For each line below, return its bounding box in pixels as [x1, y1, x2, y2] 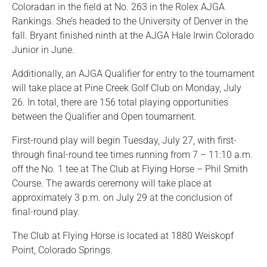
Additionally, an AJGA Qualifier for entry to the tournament [12, 68, 254, 80]
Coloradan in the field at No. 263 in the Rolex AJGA [12, 1, 225, 13]
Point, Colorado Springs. [12, 244, 113, 256]
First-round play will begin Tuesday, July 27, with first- [12, 135, 237, 147]
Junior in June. [12, 44, 74, 56]
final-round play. [12, 206, 80, 218]
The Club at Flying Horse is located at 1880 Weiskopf [12, 230, 234, 242]
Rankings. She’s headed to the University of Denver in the [12, 15, 248, 27]
